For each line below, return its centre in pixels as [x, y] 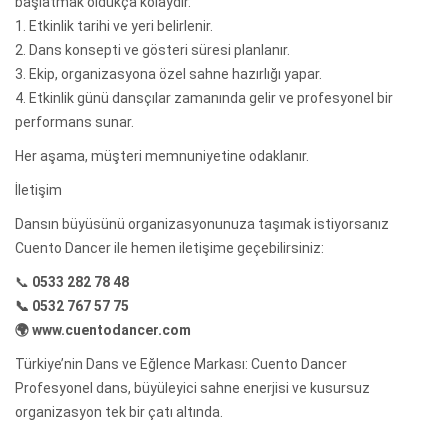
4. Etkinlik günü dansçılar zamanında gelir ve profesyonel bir [204, 97]
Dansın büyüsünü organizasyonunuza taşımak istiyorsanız [202, 223]
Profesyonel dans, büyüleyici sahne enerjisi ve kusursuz [192, 387]
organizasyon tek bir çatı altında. [119, 411]
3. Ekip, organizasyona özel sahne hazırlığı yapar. [168, 73]
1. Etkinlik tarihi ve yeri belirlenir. [114, 25]
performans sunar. [74, 121]
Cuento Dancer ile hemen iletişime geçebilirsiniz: [169, 247]
